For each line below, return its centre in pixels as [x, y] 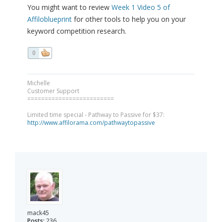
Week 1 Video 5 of [141, 7]
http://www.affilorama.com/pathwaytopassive [91, 123]
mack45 [38, 213]
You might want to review [69, 7]
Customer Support [53, 91]
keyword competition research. [77, 31]
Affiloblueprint [50, 19]
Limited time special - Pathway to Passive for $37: [96, 115]
